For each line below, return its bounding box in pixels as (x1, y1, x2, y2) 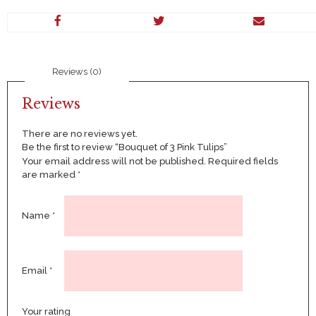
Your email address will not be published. (21, 156, 206, 167)
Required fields (207, 156, 278, 167)
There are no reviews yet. (21, 128, 138, 140)
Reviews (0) (52, 66, 102, 77)
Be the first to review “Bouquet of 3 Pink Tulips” (21, 142, 227, 153)
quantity (7, 26, 43, 37)
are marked (21, 169, 78, 181)
